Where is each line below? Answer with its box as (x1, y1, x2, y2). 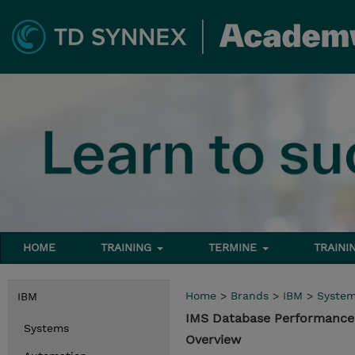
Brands (231, 289, 269, 302)
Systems (24, 322, 69, 334)
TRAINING (101, 241, 156, 254)
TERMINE (208, 241, 261, 254)
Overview (185, 332, 241, 347)
